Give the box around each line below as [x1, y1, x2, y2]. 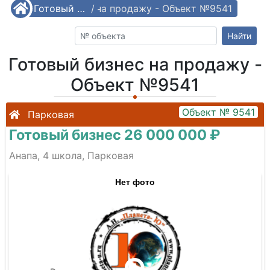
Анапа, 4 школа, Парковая [9, 149, 134, 162]
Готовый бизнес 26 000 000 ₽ [9, 126, 220, 143]
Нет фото [115, 175, 155, 187]
